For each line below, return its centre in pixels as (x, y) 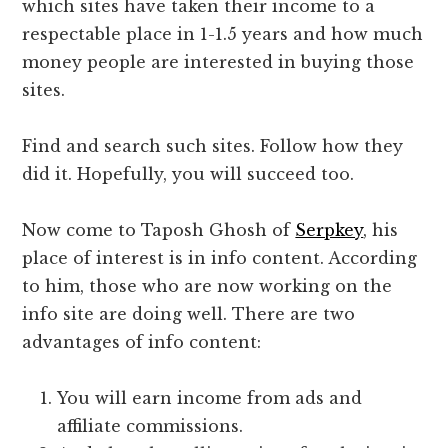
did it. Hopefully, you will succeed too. (188, 174)
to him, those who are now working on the (207, 286)
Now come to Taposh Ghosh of (159, 230)
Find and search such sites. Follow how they (213, 146)
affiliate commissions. (150, 426)
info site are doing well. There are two (189, 314)
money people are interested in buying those (218, 62)
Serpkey (329, 230)
